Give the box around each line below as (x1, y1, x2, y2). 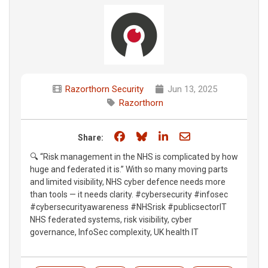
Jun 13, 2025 (165, 83, 217, 95)
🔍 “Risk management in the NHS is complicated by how (30, 151, 238, 162)
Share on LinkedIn (170, 129, 254, 142)
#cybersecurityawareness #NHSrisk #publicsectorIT (30, 202, 227, 212)
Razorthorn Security (65, 83, 144, 95)
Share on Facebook (127, 129, 217, 142)
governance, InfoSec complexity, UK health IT (30, 227, 199, 237)
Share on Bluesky (149, 129, 231, 142)
